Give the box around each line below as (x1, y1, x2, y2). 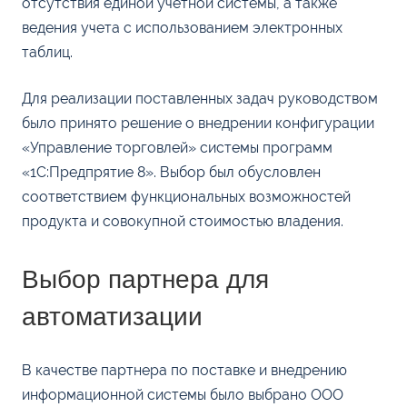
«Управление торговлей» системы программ (22, 139, 333, 156)
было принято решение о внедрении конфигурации (22, 114, 374, 132)
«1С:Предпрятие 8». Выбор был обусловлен (22, 164, 321, 181)
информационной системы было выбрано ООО (22, 386, 343, 403)
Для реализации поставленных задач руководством (22, 90, 378, 107)
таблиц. (22, 44, 73, 61)
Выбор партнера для (22, 265, 269, 293)
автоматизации (22, 303, 203, 331)
